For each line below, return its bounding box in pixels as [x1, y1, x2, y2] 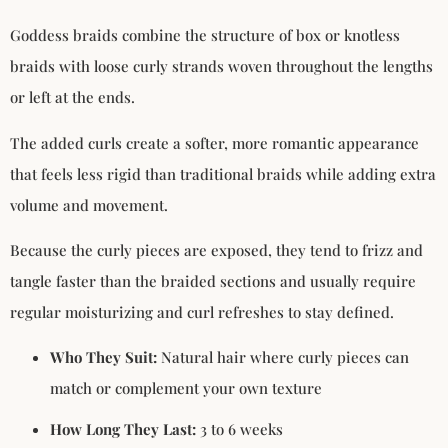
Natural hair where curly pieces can [157, 347, 409, 368]
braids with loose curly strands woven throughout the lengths [10, 56, 433, 77]
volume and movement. [10, 194, 168, 215]
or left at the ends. [10, 87, 135, 108]
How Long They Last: [50, 419, 196, 440]
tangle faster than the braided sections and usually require [10, 271, 416, 292]
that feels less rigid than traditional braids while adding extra [10, 163, 436, 184]
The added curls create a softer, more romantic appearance [10, 132, 419, 153]
